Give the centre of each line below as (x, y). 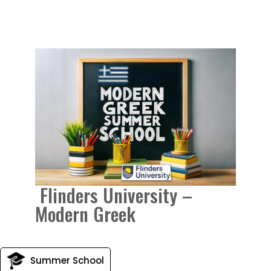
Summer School (67, 260)
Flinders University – (114, 194)
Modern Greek (88, 213)
